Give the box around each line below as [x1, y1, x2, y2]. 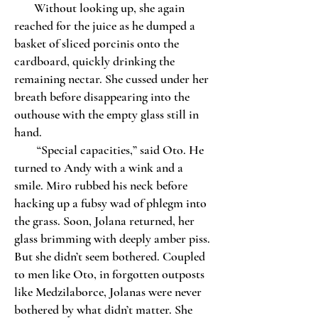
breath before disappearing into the [14, 89, 190, 104]
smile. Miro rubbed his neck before [14, 177, 187, 193]
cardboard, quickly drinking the [14, 53, 175, 69]
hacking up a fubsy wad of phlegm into [14, 195, 207, 211]
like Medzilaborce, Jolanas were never [14, 284, 202, 300]
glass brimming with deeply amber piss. [14, 231, 210, 246]
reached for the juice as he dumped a [14, 18, 195, 33]
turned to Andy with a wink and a [14, 160, 183, 175]
